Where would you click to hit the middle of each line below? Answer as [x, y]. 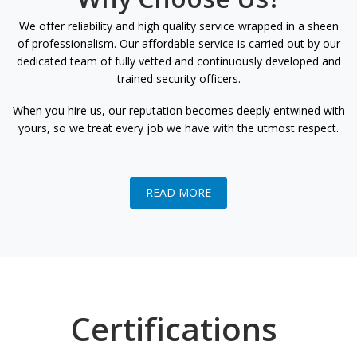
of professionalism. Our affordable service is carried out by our [178, 44]
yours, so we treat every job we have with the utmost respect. [178, 127]
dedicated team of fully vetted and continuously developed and [178, 61]
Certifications [178, 328]
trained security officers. [178, 79]
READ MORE [178, 193]
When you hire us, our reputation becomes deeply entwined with [178, 110]
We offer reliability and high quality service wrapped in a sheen [178, 26]
